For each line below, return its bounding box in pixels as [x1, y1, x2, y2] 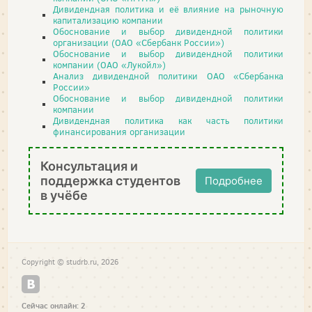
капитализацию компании [53, 14, 163, 26]
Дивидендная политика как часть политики [53, 114, 283, 127]
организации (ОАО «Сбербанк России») [53, 36, 224, 49]
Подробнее [205, 173, 263, 187]
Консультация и [40, 158, 138, 173]
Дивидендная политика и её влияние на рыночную [53, 3, 283, 15]
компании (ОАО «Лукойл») [53, 58, 166, 71]
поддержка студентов [40, 173, 180, 188]
